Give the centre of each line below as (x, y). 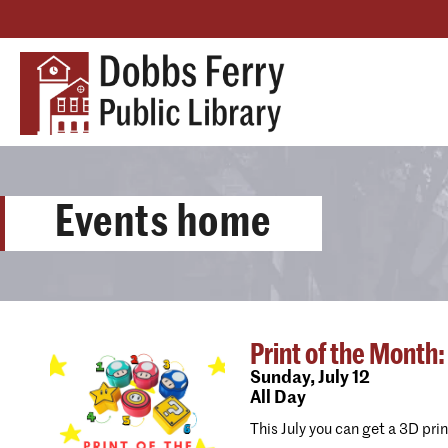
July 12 (342, 378)
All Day (278, 398)
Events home (163, 222)
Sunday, (282, 378)
